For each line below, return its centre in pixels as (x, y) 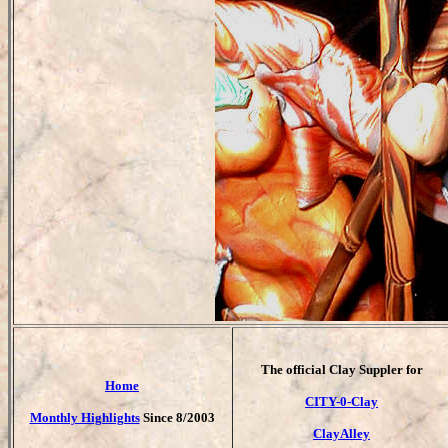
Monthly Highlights (84, 417)
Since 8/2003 (177, 417)
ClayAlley (341, 433)
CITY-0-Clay (341, 401)
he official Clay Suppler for (346, 369)
